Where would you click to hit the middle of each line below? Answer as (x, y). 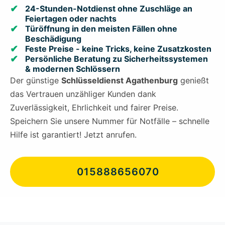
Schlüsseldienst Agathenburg (120, 81)
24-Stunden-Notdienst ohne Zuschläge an (109, 9)
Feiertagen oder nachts (71, 19)
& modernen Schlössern (73, 69)
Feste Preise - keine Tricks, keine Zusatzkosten (118, 49)
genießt (193, 81)
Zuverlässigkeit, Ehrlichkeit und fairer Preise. (94, 108)
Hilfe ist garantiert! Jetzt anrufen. (73, 135)
